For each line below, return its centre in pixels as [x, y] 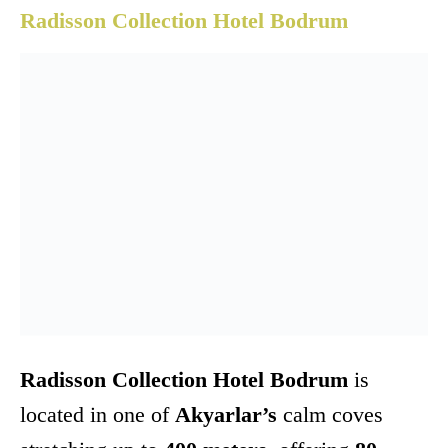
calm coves [330, 415]
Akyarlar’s [226, 415]
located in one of [97, 415]
